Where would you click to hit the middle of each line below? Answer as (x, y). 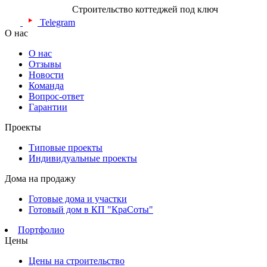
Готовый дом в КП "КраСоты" (91, 210)
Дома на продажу (40, 179)
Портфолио (41, 230)
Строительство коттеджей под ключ (145, 10)
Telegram (58, 23)
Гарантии (48, 107)
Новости (46, 75)
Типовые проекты (66, 148)
